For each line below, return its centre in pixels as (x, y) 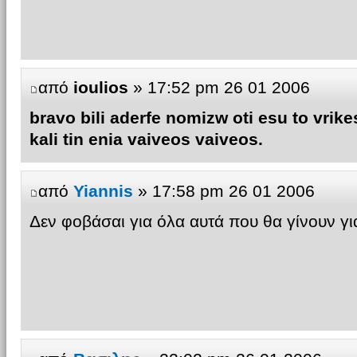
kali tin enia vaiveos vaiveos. (146, 139)
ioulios (100, 88)
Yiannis (103, 190)
